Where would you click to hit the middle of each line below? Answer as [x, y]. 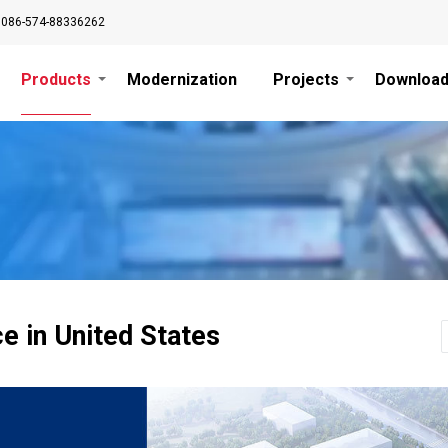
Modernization [182, 79]
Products [56, 79]
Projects [306, 79]
